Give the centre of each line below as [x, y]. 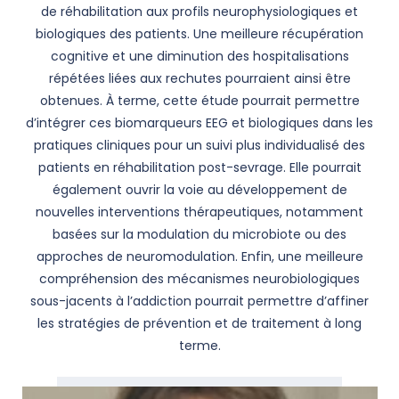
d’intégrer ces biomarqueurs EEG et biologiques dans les [199, 123]
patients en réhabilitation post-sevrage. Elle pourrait [199, 167]
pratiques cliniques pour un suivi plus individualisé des [199, 145]
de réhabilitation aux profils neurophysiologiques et [199, 12]
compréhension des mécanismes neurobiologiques [199, 279]
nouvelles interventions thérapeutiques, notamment [199, 212]
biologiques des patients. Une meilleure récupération [199, 34]
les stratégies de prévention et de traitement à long [199, 323]
